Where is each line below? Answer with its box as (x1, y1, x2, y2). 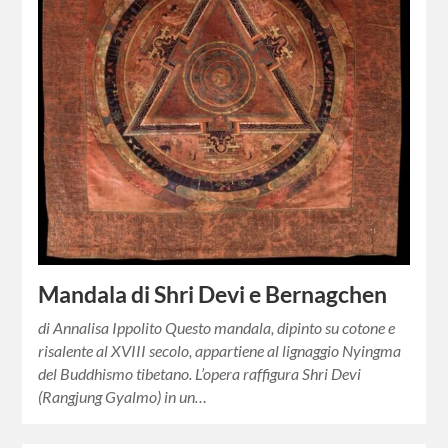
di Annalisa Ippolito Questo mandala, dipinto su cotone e (38, 317, 396, 337)
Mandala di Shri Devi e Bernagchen (38, 280, 388, 308)
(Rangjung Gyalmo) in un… (38, 386, 208, 406)
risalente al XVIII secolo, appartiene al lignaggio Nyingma (38, 340, 402, 360)
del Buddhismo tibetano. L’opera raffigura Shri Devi (38, 363, 362, 383)
